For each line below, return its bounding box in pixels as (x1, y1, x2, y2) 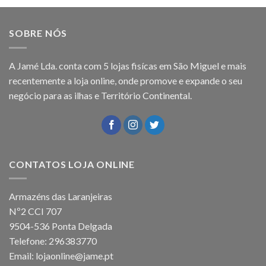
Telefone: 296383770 (9, 235, 97, 247)
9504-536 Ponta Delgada (9, 220, 112, 232)
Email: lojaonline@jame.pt (9, 250, 113, 262)
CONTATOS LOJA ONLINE (9, 158, 135, 170)
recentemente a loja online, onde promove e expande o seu (9, 74, 242, 86)
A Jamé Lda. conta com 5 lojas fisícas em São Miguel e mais (9, 59, 246, 71)
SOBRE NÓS (9, 27, 68, 39)
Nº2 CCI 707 (9, 205, 62, 217)
